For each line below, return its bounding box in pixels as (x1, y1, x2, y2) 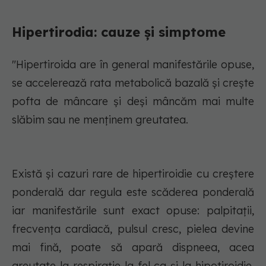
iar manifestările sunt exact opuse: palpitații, (12, 204, 254, 218)
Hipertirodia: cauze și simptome (12, 24, 226, 41)
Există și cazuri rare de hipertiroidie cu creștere (12, 167, 254, 181)
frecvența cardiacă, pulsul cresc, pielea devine (12, 222, 254, 236)
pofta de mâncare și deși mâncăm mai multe (12, 94, 254, 109)
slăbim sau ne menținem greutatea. (12, 113, 188, 127)
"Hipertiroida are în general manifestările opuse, (12, 58, 254, 72)
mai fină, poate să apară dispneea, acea (12, 240, 254, 255)
